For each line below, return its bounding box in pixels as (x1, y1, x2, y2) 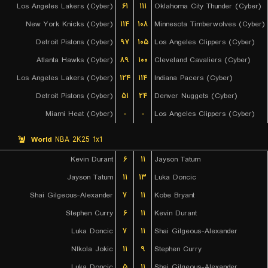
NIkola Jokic (71, 243, 113, 255)
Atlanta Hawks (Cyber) (36, 54, 113, 66)
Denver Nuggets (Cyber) (154, 90, 237, 102)
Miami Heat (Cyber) (45, 108, 113, 120)
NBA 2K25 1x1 (52, 134, 102, 145)
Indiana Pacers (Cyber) (154, 72, 233, 84)
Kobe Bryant (154, 190, 194, 201)
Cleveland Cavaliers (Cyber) (154, 54, 251, 66)
